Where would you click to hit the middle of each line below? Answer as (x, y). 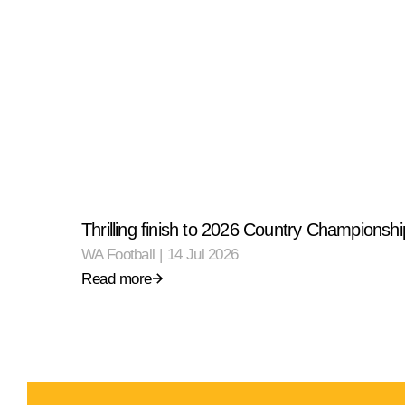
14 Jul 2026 (203, 254)
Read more (117, 278)
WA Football (118, 254)
